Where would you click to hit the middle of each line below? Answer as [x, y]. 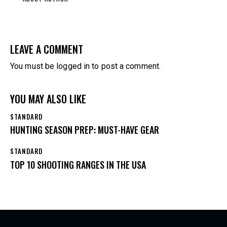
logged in [73, 66]
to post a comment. [125, 66]
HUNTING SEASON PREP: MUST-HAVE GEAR [85, 130]
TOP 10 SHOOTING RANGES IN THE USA [78, 164]
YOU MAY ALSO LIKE [48, 99]
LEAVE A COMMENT [47, 49]
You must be [33, 66]
